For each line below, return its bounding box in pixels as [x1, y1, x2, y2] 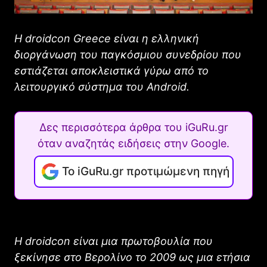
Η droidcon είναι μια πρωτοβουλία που [14, 234, 213, 247]
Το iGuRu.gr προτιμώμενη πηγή [61, 164, 229, 178]
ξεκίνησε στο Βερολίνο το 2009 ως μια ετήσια [14, 250, 250, 263]
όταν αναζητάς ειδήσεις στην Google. [38, 136, 229, 150]
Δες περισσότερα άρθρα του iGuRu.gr [39, 120, 228, 133]
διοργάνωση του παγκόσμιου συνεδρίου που [14, 48, 241, 61]
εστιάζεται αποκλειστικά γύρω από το [14, 64, 209, 77]
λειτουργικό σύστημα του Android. [14, 80, 190, 93]
